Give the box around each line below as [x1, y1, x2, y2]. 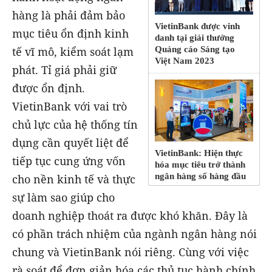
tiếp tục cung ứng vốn [12, 154, 126, 168]
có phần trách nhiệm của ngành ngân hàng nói [12, 226, 257, 241]
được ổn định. [12, 81, 85, 95]
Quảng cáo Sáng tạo [155, 44, 236, 55]
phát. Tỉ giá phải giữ [12, 63, 117, 77]
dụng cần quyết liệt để [12, 135, 129, 150]
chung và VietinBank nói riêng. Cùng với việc [12, 245, 249, 259]
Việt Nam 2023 [155, 56, 215, 66]
